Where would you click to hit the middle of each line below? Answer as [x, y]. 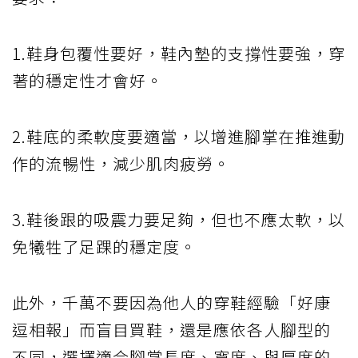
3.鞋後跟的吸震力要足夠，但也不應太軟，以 [179, 219]
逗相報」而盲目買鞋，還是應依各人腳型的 [171, 329]
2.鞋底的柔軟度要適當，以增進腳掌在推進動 [179, 136]
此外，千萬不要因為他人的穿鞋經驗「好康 [171, 302]
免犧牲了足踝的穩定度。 [104, 246]
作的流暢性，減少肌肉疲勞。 [121, 163]
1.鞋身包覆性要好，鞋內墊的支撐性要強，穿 [179, 53]
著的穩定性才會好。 [88, 80]
